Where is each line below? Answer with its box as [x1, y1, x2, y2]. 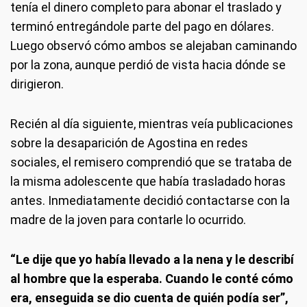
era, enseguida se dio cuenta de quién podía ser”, [10, 291, 288, 305]
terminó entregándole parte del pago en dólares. [10, 19, 274, 34]
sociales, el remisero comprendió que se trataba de [10, 155, 292, 169]
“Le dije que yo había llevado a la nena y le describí [10, 252, 294, 267]
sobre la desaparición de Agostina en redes [10, 136, 248, 150]
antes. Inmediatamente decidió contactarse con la [10, 193, 290, 208]
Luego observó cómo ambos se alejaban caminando [10, 38, 297, 53]
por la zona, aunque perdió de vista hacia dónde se [10, 58, 286, 72]
